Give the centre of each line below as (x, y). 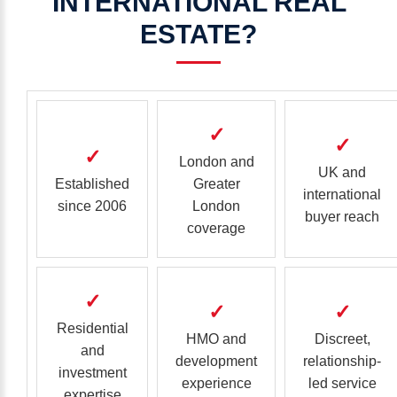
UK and (342, 172)
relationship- (342, 361)
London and (216, 162)
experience (216, 383)
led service (342, 383)
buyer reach (342, 217)
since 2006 (92, 206)
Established (92, 184)
